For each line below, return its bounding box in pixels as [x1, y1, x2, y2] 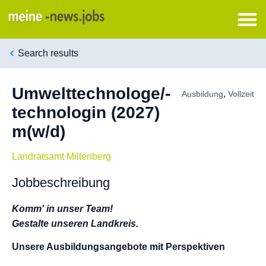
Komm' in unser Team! [12, 203, 113, 214]
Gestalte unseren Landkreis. [12, 218, 138, 229]
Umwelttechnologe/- [12, 84, 170, 103]
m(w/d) [12, 122, 65, 141]
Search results [18, 48, 78, 59]
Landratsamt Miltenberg [12, 151, 111, 161]
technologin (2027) [12, 103, 160, 122]
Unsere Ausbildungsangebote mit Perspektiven [12, 242, 225, 252]
